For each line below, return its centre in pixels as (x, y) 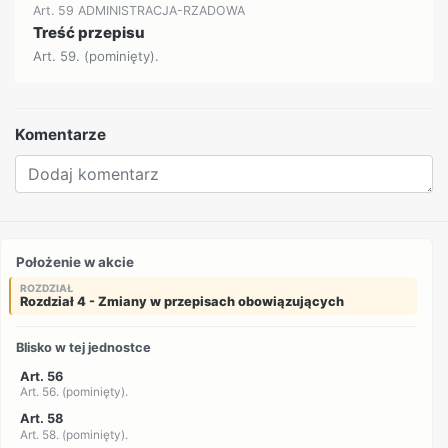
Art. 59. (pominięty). (96, 56)
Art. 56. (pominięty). (73, 392)
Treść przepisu (89, 32)
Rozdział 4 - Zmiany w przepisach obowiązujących (181, 301)
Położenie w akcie (75, 261)
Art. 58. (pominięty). (73, 434)
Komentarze (60, 135)
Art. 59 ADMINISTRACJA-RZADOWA (139, 10)
